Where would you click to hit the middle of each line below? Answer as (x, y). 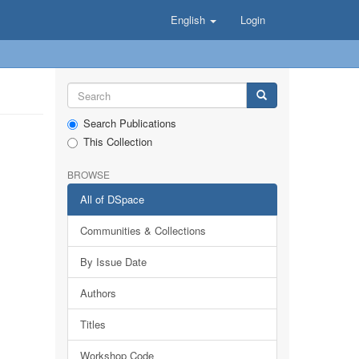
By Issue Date (113, 262)
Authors (98, 293)
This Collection (117, 141)
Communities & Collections (143, 230)
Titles (93, 324)
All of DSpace (112, 199)
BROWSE (88, 174)
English (190, 20)
